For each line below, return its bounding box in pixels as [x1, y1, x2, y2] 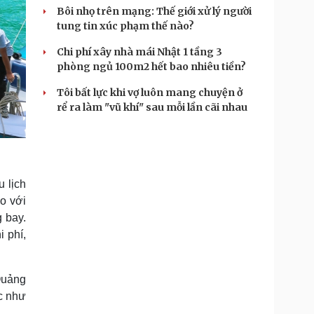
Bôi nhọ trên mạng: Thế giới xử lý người [57, 5, 252, 18]
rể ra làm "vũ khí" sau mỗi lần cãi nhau [57, 101, 247, 114]
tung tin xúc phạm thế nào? [57, 20, 194, 32]
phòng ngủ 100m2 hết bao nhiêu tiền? [57, 60, 246, 73]
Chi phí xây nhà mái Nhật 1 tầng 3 [57, 46, 222, 58]
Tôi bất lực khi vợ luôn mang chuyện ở [57, 86, 243, 99]
